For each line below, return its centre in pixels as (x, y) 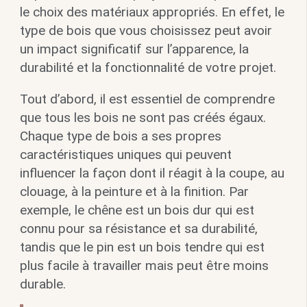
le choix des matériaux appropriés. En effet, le (152, 12)
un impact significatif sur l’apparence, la (134, 49)
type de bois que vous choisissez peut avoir (146, 31)
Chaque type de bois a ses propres (120, 136)
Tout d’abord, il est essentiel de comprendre (147, 99)
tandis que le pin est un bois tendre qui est (142, 247)
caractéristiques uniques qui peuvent (125, 155)
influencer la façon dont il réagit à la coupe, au (152, 173)
